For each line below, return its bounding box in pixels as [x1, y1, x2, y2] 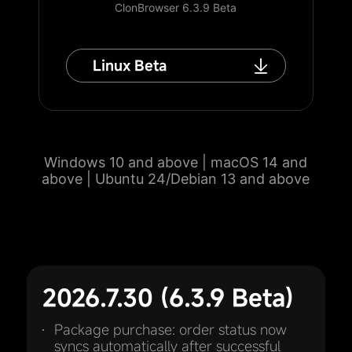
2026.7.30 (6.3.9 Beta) [42, 282, 294, 313]
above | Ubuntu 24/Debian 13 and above [42, 170, 310, 187]
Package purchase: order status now [53, 320, 287, 339]
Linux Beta [92, 56, 167, 75]
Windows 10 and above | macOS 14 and [44, 154, 308, 170]
